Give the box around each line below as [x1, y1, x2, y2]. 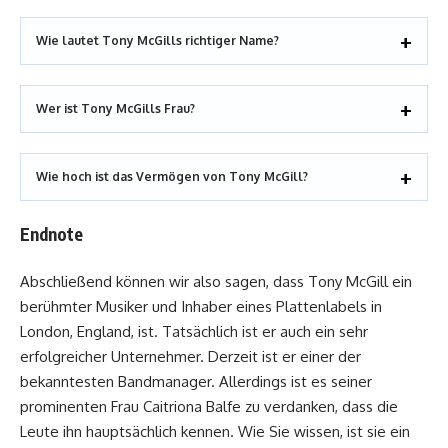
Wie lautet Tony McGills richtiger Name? [36, 32, 279, 48]
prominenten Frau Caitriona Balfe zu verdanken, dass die [20, 396, 398, 416]
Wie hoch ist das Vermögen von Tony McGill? [36, 168, 308, 184]
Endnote [20, 223, 83, 246]
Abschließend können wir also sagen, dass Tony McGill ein [20, 271, 412, 291]
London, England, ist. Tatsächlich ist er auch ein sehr [20, 321, 368, 341]
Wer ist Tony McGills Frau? [36, 100, 195, 116]
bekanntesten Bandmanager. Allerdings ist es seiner [20, 371, 372, 391]
